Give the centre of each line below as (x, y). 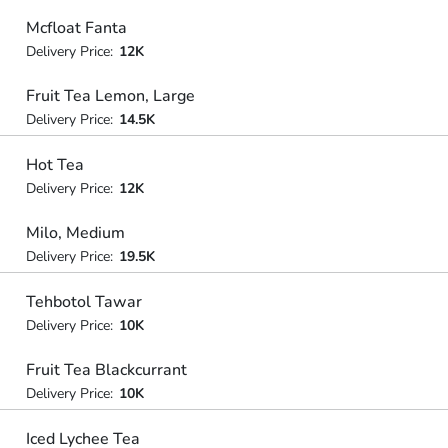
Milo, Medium (75, 233)
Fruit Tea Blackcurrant (106, 370)
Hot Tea (54, 164)
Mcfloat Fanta (76, 27)
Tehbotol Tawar (83, 301)
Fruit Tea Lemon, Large (110, 96)
